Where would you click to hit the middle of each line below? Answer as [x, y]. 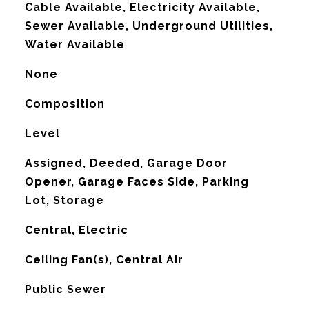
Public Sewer [65, 289]
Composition [64, 104]
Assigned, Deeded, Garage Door [126, 163]
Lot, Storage [64, 200]
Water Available [74, 44]
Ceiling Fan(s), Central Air [104, 260]
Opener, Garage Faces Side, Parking [137, 182]
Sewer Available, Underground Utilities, [149, 26]
